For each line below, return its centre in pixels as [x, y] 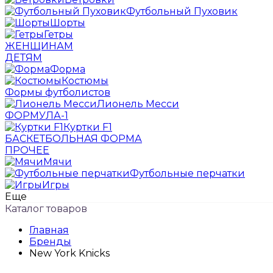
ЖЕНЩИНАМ [39, 46]
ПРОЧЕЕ [27, 150]
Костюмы [85, 81]
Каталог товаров [46, 209]
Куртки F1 [88, 127]
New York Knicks [69, 253]
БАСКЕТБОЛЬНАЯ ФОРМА [73, 139]
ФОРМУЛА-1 [37, 115]
